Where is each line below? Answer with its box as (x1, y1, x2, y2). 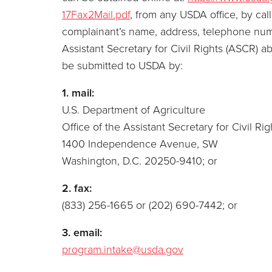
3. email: (62, 225, 102, 239)
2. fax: (62, 181, 92, 195)
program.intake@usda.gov (62, 242, 183, 256)
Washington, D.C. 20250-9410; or (62, 154, 217, 168)
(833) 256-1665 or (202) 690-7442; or (62, 198, 237, 212)
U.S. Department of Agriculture (62, 103, 205, 117)
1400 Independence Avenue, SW (62, 137, 218, 151)
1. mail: (62, 86, 94, 100)
